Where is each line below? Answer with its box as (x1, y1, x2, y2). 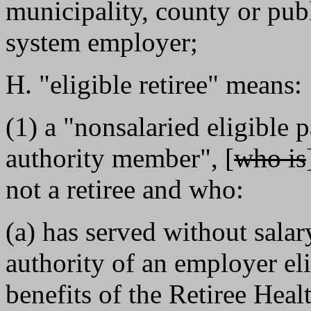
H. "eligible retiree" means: (6, 69, 302, 99)
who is (234, 143, 306, 173)
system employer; (6, 27, 198, 57)
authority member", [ (6, 143, 234, 173)
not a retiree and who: (6, 174, 244, 204)
